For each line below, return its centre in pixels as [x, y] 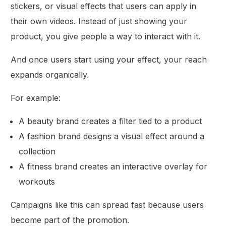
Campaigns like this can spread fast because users [107, 205]
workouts [37, 182]
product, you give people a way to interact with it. [106, 37]
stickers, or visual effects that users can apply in [104, 6]
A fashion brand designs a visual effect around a [112, 136]
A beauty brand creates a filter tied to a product [110, 121]
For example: [36, 98]
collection [37, 152]
